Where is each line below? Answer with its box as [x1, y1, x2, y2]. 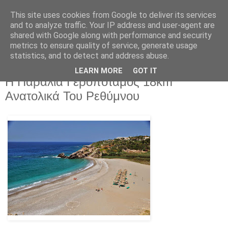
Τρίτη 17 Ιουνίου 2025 [5, 69, 94, 75]
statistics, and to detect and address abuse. [10, 51, 169, 61]
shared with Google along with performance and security [10, 31, 212, 40]
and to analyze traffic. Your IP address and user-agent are [10, 20, 215, 30]
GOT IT [133, 67, 157, 76]
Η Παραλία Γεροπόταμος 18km [5, 75, 173, 89]
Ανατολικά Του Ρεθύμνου [5, 89, 139, 103]
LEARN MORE [75, 67, 123, 76]
